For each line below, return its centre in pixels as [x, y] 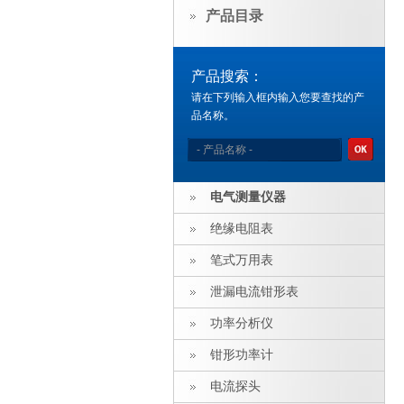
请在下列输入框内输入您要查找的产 [278, 97]
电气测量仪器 [248, 197]
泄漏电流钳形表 [254, 292]
